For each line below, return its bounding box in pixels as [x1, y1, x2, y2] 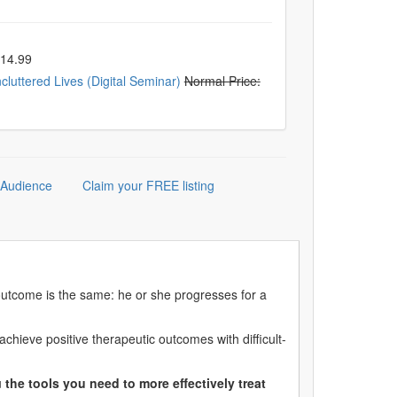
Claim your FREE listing [82, 176, 214, 194]
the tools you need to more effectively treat [5, 374, 266, 393]
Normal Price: [183, 72, 261, 90]
